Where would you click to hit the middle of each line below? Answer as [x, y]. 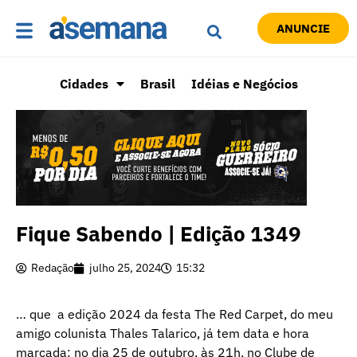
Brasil [157, 84]
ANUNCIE [303, 29]
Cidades [84, 84]
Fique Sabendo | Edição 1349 [159, 234]
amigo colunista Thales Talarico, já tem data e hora [163, 333]
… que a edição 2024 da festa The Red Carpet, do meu [175, 314]
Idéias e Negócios [244, 84]
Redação [53, 268]
